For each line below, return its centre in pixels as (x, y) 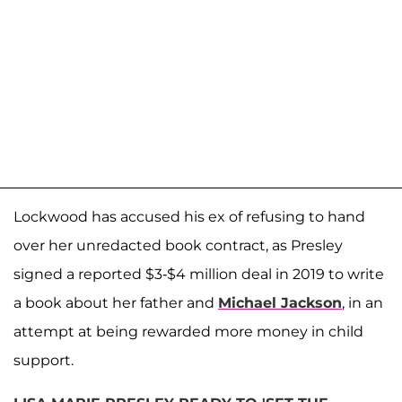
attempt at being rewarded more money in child (188, 331)
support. (44, 360)
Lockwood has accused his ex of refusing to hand (189, 216)
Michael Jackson (280, 302)
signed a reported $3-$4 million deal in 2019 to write (199, 274)
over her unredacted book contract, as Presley (178, 245)
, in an (363, 302)
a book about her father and (116, 302)
